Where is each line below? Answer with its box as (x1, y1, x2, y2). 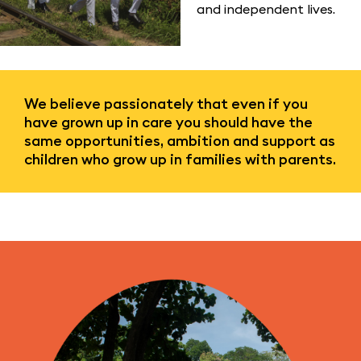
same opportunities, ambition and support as (24, 131, 335, 150)
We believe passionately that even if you (24, 94, 308, 113)
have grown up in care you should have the (24, 113, 313, 131)
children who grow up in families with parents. (24, 150, 336, 168)
